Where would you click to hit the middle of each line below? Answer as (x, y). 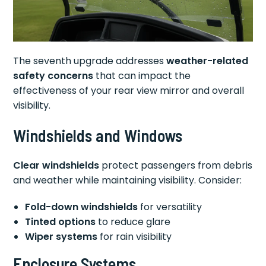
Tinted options (61, 221)
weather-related (208, 61)
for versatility (170, 207)
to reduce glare (133, 221)
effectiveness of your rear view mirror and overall (129, 90)
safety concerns (53, 75)
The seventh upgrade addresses (90, 61)
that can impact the (142, 75)
